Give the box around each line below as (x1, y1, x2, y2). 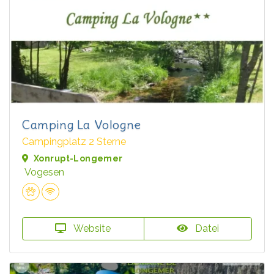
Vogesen (24, 166, 64, 178)
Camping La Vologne (22, 117, 141, 132)
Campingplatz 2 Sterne (22, 136, 126, 147)
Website (71, 222, 111, 234)
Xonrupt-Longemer (34, 154, 123, 163)
